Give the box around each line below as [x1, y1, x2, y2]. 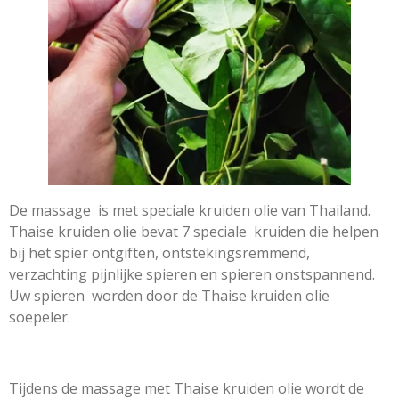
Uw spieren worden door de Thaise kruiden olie [9, 286, 330, 306]
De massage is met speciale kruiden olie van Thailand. [9, 200, 370, 221]
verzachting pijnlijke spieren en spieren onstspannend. [9, 265, 375, 285]
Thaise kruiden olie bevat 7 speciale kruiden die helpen [9, 222, 379, 242]
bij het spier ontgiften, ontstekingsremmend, [9, 243, 310, 264]
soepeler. [9, 307, 70, 328]
